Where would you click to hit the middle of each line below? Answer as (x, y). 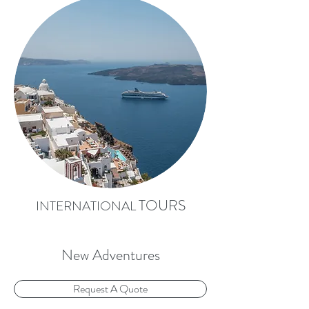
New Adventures (110, 255)
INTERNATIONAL (87, 206)
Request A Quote (110, 289)
